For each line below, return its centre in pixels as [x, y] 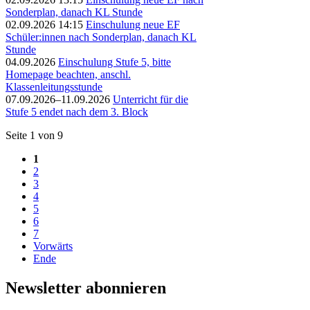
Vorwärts [53, 246]
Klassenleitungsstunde [54, 87]
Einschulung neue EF [133, 25]
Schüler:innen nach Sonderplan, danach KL [101, 37]
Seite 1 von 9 [34, 136]
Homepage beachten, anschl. [68, 75]
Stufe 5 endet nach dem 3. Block [77, 112]
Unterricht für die [151, 100]
